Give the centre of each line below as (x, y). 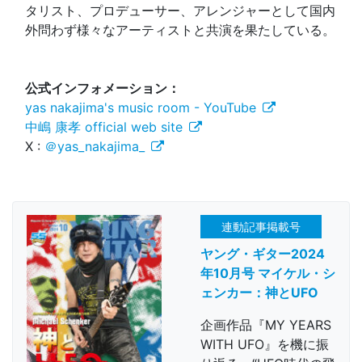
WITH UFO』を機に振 (265, 345)
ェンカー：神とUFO (259, 293)
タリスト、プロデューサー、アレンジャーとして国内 (180, 11)
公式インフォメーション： (103, 88)
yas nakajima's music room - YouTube (141, 108)
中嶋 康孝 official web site (104, 127)
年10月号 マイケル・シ (268, 274)
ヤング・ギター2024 (263, 254)
